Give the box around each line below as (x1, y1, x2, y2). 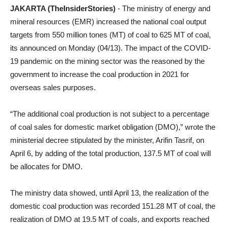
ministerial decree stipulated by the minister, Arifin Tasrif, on (10, 136, 204, 144)
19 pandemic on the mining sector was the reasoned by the (10, 57, 205, 65)
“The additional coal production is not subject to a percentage (10, 109, 209, 118)
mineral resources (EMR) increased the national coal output (10, 17, 206, 26)
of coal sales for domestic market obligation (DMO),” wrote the (10, 123, 215, 131)
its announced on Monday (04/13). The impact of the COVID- (10, 44, 211, 52)
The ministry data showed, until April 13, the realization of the (10, 188, 209, 197)
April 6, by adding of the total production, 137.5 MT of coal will (10, 149, 211, 158)
